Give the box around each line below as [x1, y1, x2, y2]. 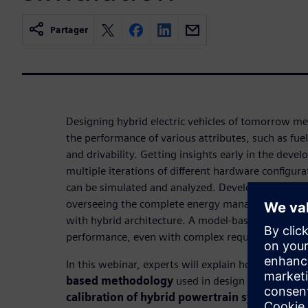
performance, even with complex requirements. [66, 230, 295, 244]
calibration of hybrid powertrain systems [66, 291, 285, 305]
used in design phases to [173, 274, 296, 288]
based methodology [66, 274, 173, 288]
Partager [50, 25, 88, 36]
